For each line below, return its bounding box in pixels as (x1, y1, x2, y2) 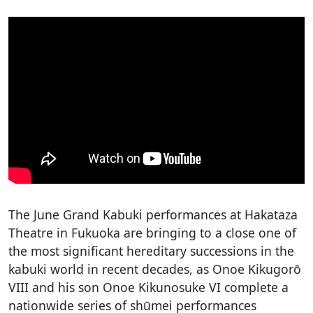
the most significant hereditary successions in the (8, 242, 294, 259)
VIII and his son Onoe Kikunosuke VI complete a (8, 278, 289, 296)
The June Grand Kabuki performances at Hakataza (8, 205, 298, 223)
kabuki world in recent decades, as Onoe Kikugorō (8, 260, 301, 277)
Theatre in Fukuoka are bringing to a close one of (8, 224, 296, 241)
